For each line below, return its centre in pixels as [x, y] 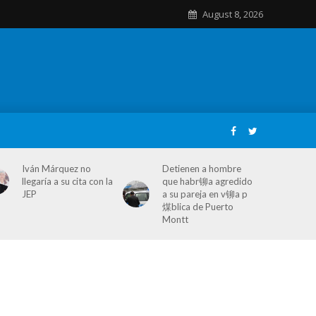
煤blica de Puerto [198, 207]
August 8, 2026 [232, 14]
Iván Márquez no [57, 169]
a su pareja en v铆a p [205, 194]
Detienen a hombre [202, 169]
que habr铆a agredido [208, 181]
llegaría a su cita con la [68, 181]
